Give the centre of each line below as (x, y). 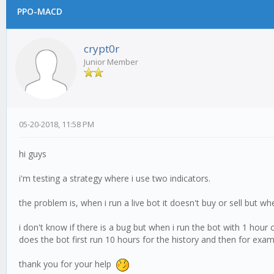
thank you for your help (68, 264)
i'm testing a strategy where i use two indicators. (115, 178)
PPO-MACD (39, 11)
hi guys (33, 154)
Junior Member (111, 62)
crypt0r (102, 49)
